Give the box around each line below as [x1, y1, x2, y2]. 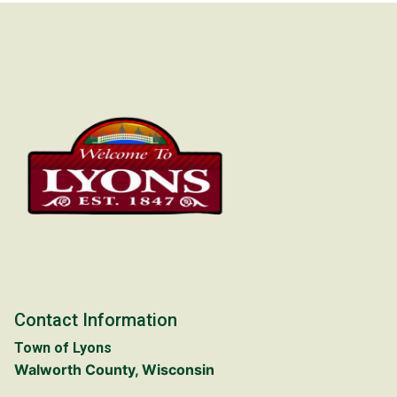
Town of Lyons [14, 339, 112, 356]
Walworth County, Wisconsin [14, 360, 214, 378]
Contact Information [14, 308, 177, 331]
